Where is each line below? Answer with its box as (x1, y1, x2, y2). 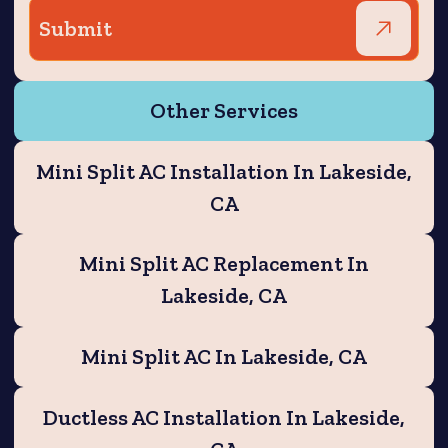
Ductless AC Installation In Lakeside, (43, 404, 405, 431)
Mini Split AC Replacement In (79, 251, 369, 278)
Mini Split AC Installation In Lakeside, (36, 158, 412, 185)
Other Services (150, 98, 298, 125)
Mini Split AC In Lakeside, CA (81, 344, 367, 371)
